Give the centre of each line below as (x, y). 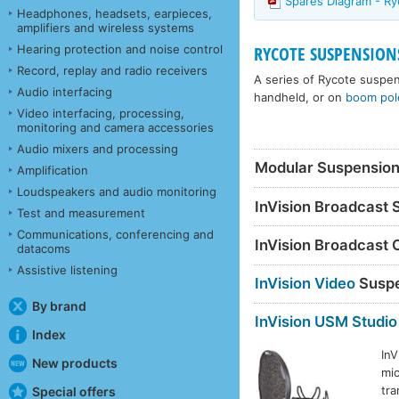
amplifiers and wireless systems (106, 27)
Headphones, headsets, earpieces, (114, 13)
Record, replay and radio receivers (112, 70)
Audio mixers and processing (98, 148)
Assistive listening (67, 269)
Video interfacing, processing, (101, 113)
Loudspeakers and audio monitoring (117, 191)
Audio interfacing (65, 91)
